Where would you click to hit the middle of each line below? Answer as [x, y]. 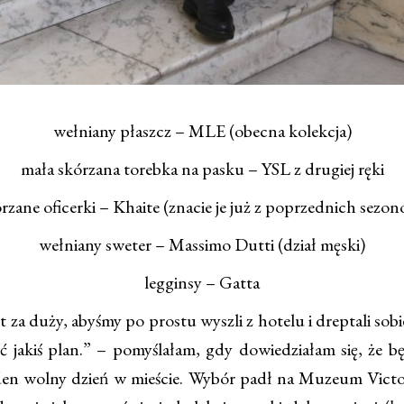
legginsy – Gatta [202, 283]
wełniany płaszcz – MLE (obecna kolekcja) [202, 131]
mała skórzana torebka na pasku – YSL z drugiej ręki [202, 169]
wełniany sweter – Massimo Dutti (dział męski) [202, 245]
